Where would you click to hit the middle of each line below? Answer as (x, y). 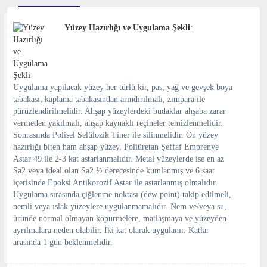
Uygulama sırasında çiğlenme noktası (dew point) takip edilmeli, (122, 195)
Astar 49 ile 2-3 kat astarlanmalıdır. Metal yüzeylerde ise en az (119, 159)
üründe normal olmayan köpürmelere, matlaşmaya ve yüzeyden (120, 218)
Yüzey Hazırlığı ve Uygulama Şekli (128, 28)
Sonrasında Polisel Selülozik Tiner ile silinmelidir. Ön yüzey (116, 135)
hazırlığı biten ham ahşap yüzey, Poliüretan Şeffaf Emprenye (116, 147)
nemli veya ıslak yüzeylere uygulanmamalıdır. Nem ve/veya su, (120, 207)
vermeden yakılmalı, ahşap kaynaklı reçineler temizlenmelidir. (118, 123)
